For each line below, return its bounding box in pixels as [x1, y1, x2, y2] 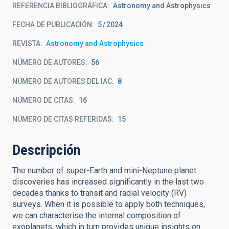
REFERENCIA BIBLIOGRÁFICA [12, 2, 107, 10]
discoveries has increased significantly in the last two [12, 177, 204, 187]
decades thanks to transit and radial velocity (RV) [12, 188, 187, 198]
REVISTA [12, 39, 40, 48]
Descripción [12, 142, 80, 158]
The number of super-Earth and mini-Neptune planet [12, 166, 196, 175]
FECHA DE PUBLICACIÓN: [12, 20, 94, 29]
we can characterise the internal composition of [12, 211, 181, 220]
